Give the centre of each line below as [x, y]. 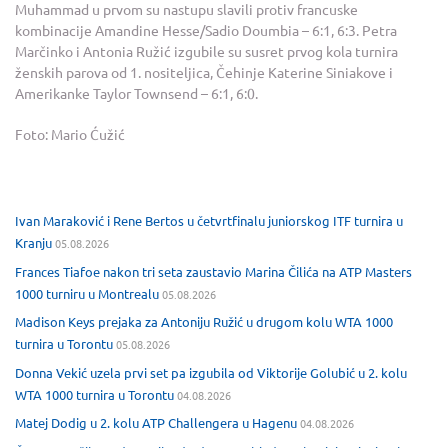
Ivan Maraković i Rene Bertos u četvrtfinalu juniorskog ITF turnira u [209, 221]
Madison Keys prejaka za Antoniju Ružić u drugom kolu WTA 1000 [204, 322]
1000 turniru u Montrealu [87, 293]
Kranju [33, 243]
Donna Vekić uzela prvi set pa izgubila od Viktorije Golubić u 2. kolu [211, 372]
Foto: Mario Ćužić [70, 134]
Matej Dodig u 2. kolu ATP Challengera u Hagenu [156, 423]
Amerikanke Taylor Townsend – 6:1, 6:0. [136, 93]
